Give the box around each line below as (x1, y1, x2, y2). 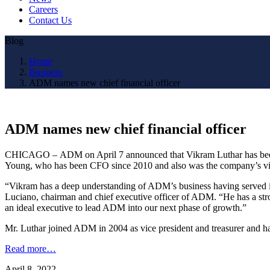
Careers (29, 4, 58, 14)
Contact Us (29, 14, 72, 25)
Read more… (5, 243, 56, 254)
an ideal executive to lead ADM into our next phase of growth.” (5, 202, 246, 213)
